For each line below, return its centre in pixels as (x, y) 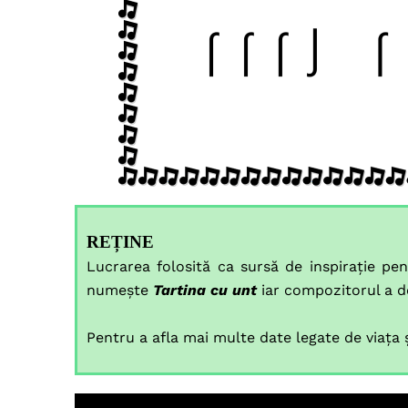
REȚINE (120, 242)
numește (120, 290)
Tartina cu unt (205, 290)
